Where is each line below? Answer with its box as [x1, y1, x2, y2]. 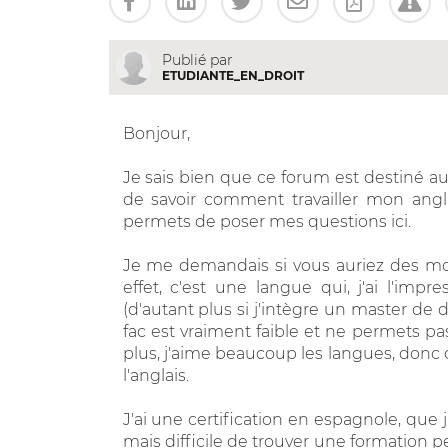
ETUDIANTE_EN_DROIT [161, 67, 304, 83]
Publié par [161, 50, 233, 69]
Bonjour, [122, 123, 190, 143]
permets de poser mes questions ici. [122, 211, 411, 231]
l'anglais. [122, 365, 189, 385]
